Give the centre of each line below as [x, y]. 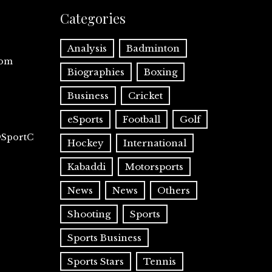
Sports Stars [95, 261]
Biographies [96, 72]
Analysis [87, 48]
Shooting [89, 214]
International [155, 143]
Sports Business [104, 238]
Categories [93, 18]
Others [173, 190]
